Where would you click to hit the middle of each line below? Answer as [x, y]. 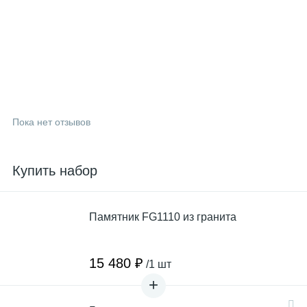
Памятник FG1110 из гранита [163, 217]
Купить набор [55, 171]
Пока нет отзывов [51, 122]
